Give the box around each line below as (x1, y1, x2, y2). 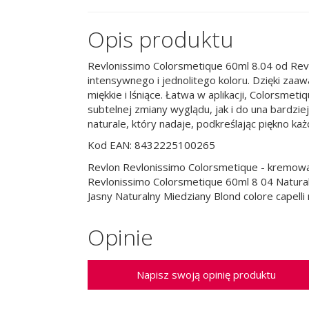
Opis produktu (88, 24, 234, 54)
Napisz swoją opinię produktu (136, 267, 276, 281)
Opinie (88, 222, 153, 252)
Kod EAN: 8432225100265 (88, 138, 215, 152)
